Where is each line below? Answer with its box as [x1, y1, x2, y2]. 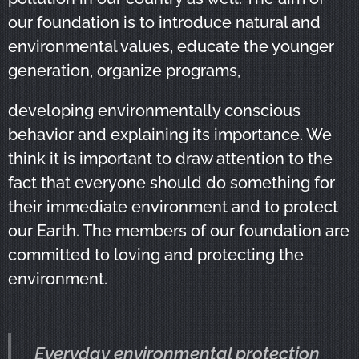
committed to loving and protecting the [8, 245, 304, 265]
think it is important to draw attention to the [8, 149, 333, 169]
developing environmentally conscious [8, 101, 301, 121]
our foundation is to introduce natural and [8, 13, 321, 33]
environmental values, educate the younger [8, 37, 334, 57]
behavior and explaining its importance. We [8, 125, 332, 145]
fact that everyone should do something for [8, 173, 335, 193]
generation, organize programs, [8, 61, 240, 81]
